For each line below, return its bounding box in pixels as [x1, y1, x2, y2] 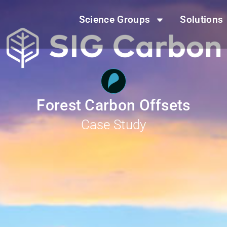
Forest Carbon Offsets [36, 96, 191, 115]
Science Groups [79, 14, 150, 26]
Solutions [180, 14, 223, 26]
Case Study [81, 117, 146, 133]
